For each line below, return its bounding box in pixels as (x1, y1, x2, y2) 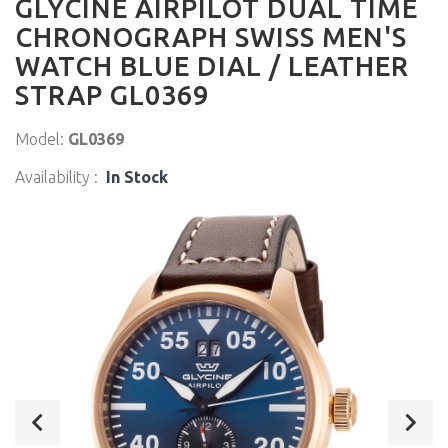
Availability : (15, 168, 98, 187)
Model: (15, 130, 68, 149)
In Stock (98, 168, 168, 187)
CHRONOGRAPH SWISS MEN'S (15, 22, 407, 53)
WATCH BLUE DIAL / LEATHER (15, 51, 409, 82)
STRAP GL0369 (15, 80, 209, 111)
